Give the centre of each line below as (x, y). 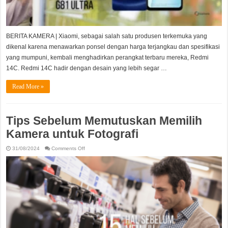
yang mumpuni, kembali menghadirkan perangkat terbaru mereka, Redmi (108, 57)
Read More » (28, 86)
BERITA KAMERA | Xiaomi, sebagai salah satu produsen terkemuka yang (107, 36)
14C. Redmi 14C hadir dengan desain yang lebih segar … (87, 68)
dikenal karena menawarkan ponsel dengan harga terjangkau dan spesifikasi (113, 47)
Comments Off (68, 148)
